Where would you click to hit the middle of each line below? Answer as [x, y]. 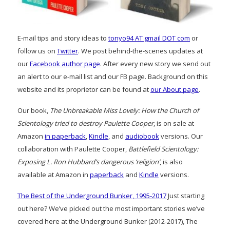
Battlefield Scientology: [163, 149]
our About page [175, 89]
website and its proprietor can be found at [84, 89]
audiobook [142, 136]
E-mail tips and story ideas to [63, 38]
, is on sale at [174, 123]
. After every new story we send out [155, 63]
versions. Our [181, 136]
